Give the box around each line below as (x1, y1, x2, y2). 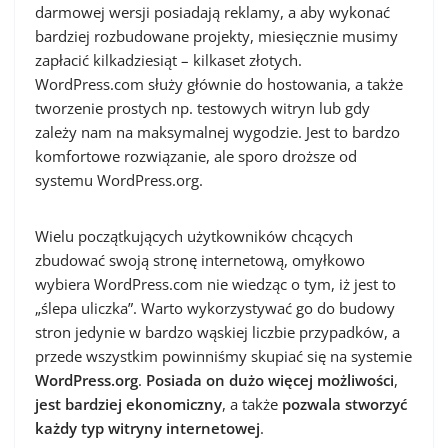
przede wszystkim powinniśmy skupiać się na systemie (35, 346, 412, 366)
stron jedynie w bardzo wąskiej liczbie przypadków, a (35, 322, 400, 342)
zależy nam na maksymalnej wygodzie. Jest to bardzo (35, 122, 400, 142)
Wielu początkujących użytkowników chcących (35, 226, 353, 246)
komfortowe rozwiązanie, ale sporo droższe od (35, 146, 357, 166)
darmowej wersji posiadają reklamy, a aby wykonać (35, 2, 390, 22)
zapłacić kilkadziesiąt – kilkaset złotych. (35, 50, 302, 70)
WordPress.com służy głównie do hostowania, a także (35, 74, 403, 94)
